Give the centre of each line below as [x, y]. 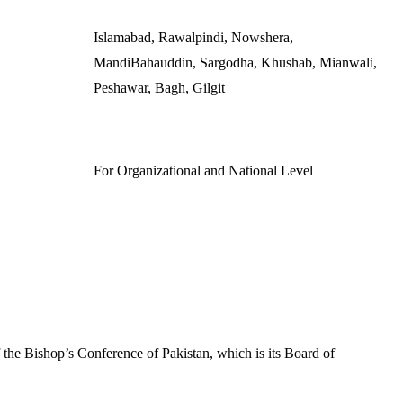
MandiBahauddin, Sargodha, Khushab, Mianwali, [235, 63]
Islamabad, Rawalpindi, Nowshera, [193, 37]
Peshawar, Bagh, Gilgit [159, 88]
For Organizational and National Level [203, 170]
